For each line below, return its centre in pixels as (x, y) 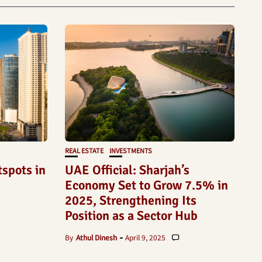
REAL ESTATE (84, 151)
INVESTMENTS (131, 151)
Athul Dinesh (96, 237)
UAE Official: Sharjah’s (127, 170)
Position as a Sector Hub (131, 216)
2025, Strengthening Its (131, 201)
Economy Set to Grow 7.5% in (146, 185)
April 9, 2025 (145, 237)
